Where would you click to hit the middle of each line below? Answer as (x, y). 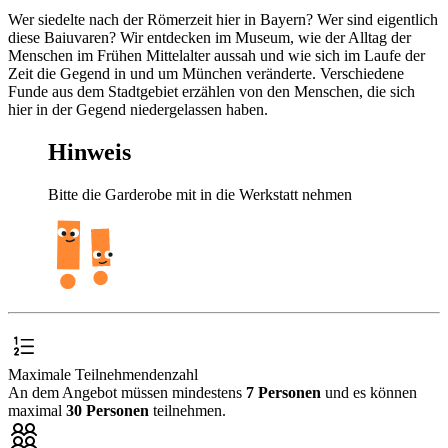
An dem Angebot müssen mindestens (127, 392)
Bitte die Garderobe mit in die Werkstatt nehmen (200, 194)
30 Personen (107, 410)
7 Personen (283, 392)
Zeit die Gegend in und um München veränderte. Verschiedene (206, 73)
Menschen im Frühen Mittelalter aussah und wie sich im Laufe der (216, 55)
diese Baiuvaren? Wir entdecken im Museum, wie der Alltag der (209, 37)
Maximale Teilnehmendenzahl (103, 374)
